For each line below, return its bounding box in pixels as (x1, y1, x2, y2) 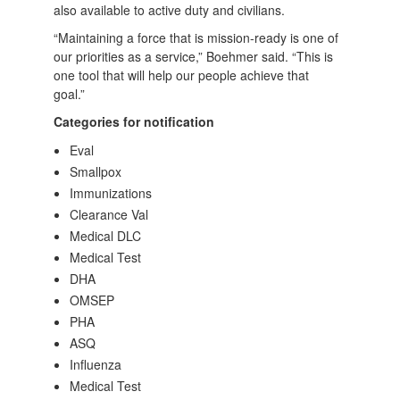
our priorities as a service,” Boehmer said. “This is (54, 47, 334, 65)
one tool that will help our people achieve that (54, 66, 310, 84)
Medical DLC (70, 227, 142, 245)
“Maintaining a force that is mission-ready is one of (54, 29, 339, 46)
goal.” (54, 85, 89, 103)
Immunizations (70, 184, 153, 202)
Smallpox (70, 162, 122, 180)
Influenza (70, 355, 122, 373)
